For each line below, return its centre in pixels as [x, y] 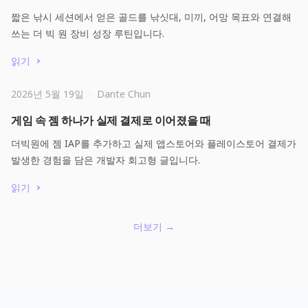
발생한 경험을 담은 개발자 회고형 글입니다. [106, 160]
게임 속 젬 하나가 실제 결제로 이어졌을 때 [111, 120]
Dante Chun [124, 94]
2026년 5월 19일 [47, 94]
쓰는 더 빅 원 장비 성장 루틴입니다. [88, 33]
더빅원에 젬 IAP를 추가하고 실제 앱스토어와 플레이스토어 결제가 [154, 143]
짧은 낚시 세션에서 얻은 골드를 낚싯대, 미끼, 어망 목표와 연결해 [151, 17]
